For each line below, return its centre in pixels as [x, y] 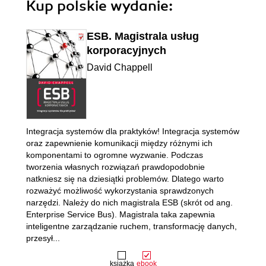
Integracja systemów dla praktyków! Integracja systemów [133, 131]
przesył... [43, 238]
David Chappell [120, 67]
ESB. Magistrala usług [143, 36]
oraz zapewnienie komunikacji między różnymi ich [119, 143]
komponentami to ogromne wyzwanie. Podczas [115, 155]
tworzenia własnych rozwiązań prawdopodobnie [115, 167]
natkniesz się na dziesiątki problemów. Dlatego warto [125, 179]
